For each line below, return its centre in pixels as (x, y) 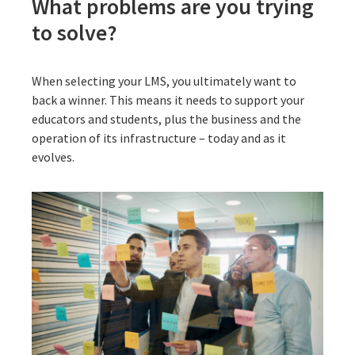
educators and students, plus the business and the (166, 118)
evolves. (54, 157)
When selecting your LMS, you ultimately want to (164, 80)
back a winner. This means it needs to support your (168, 99)
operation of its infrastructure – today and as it (159, 137)
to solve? (74, 32)
